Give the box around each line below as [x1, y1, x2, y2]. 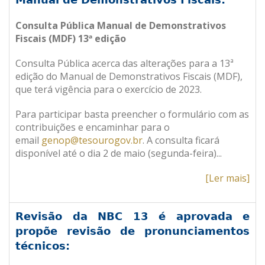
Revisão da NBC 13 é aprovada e [15, 210, 250, 222]
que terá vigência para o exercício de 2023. [15, 83, 202, 96]
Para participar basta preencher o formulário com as [15, 108, 249, 121]
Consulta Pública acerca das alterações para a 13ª [15, 57, 234, 70]
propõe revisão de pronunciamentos [15, 225, 250, 237]
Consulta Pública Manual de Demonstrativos [15, 19, 226, 32]
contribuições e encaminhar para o [15, 121, 170, 134]
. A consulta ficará [143, 134, 219, 147]
